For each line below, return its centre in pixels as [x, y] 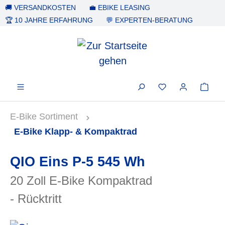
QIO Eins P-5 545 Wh [78, 162]
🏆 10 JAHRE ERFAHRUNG [49, 20]
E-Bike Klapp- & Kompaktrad [76, 132]
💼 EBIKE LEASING [120, 8]
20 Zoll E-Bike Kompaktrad [81, 181]
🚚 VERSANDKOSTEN [40, 8]
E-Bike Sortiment [44, 117]
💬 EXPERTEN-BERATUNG [149, 20]
